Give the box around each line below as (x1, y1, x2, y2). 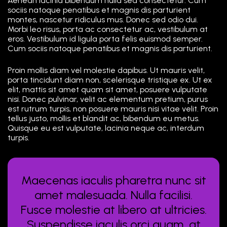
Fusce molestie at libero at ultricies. (20, 202, 207, 217)
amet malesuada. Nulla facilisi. (34, 187, 193, 202)
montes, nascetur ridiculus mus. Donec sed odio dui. (8, 14, 198, 24)
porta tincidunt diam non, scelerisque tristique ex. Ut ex (8, 74, 212, 85)
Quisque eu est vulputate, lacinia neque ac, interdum (8, 123, 204, 133)
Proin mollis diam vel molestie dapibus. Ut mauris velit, (8, 65, 205, 75)
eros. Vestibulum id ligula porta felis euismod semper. (8, 33, 203, 44)
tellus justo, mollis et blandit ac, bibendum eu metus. (8, 113, 200, 123)
